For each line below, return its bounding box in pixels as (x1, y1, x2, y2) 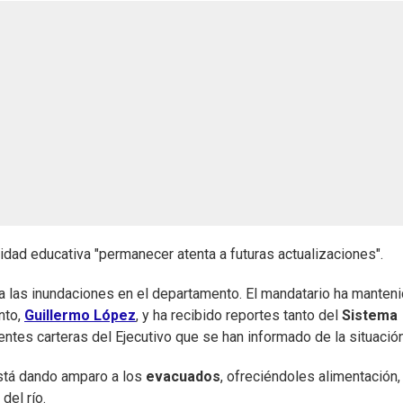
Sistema (342, 307, 398, 325)
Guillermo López (24, 307, 136, 325)
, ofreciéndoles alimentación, (220, 368, 400, 386)
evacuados (146, 368, 220, 386)
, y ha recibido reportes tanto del (136, 307, 342, 325)
